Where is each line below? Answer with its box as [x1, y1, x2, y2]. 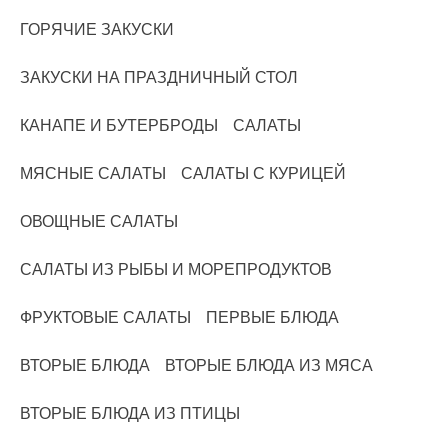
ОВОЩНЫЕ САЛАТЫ [20, 213, 178, 231]
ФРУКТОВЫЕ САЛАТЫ [20, 309, 191, 327]
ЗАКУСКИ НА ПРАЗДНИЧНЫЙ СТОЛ [20, 69, 298, 87]
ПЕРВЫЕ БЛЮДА [206, 309, 339, 327]
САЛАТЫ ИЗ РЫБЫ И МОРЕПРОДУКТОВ [20, 261, 332, 279]
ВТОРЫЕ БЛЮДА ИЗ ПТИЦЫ [20, 405, 240, 423]
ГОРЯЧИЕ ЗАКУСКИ [20, 21, 174, 39]
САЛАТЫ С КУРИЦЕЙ [181, 165, 346, 183]
